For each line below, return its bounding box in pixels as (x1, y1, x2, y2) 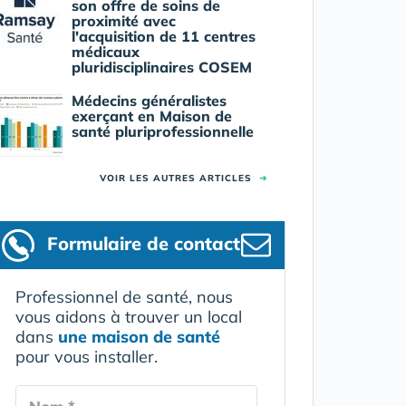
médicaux (71, 42, 140, 61)
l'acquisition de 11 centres (71, 26, 256, 45)
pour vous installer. (14, 345, 158, 367)
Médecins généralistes (71, 91, 227, 110)
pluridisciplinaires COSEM (71, 57, 252, 76)
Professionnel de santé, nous (14, 285, 233, 307)
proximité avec (71, 11, 176, 30)
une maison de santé (57, 325, 220, 347)
